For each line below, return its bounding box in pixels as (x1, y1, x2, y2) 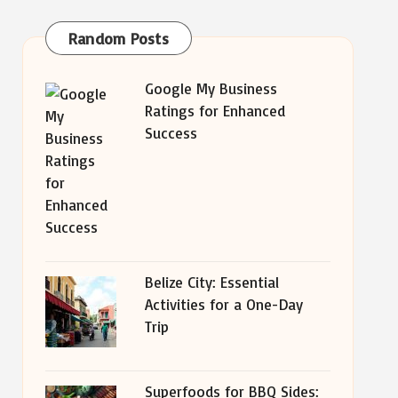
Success (144, 123, 197, 142)
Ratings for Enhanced (144, 101, 285, 120)
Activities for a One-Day (144, 295, 303, 314)
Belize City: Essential (144, 273, 279, 291)
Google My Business (144, 79, 277, 98)
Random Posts (68, 28, 169, 48)
